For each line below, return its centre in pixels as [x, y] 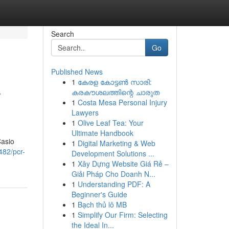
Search [62, 34]
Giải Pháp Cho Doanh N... [113, 174]
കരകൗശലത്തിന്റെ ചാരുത [115, 92]
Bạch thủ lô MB [102, 204]
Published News [77, 72]
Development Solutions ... [113, 153]
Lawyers [85, 112]
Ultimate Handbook [102, 133]
